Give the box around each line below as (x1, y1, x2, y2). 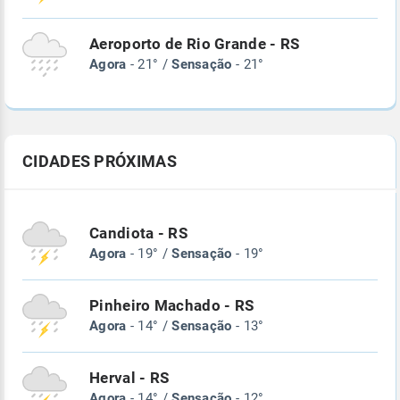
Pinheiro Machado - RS (89, 297, 254, 315)
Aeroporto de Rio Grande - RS (89, 36, 300, 54)
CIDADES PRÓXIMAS (22, 152, 177, 171)
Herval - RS (89, 370, 170, 387)
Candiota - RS (89, 225, 187, 243)
